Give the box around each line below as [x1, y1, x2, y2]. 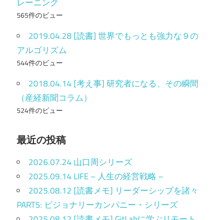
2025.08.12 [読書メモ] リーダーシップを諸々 [28, 184, 198, 197]
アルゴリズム [17, 43, 67, 56]
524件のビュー [17, 105, 63, 115]
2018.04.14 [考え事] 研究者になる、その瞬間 [28, 77, 198, 90]
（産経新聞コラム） [17, 91, 92, 104]
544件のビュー [17, 57, 63, 68]
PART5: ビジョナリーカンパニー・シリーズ [17, 198, 178, 211]
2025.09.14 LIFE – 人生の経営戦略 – [28, 169, 164, 183]
